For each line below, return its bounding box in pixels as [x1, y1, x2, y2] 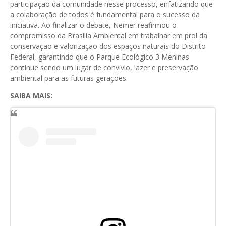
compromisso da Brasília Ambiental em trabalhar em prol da [10, 31, 207, 40]
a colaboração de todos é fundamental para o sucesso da [10, 10, 200, 19]
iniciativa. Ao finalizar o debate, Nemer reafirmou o [10, 20, 177, 30]
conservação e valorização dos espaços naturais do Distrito [10, 41, 206, 51]
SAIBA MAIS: [10, 91, 52, 100]
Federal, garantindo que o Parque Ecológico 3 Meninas [10, 52, 189, 62]
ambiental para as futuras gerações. [10, 73, 128, 83]
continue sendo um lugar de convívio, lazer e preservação [10, 63, 198, 72]
